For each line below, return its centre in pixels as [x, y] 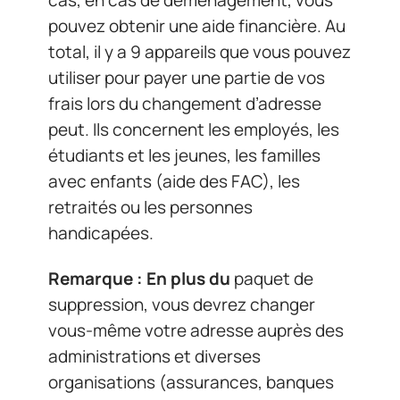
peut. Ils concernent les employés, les [194, 129]
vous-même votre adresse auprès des [196, 330]
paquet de [274, 279]
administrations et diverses [154, 356]
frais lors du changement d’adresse [185, 103]
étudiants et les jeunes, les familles [184, 155]
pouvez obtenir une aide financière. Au [197, 25]
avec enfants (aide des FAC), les [174, 181]
